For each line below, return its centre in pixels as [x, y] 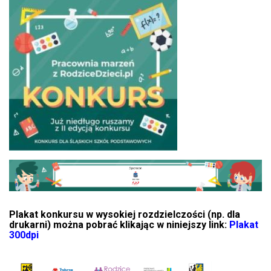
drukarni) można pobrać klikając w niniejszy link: [119, 224]
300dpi [24, 235]
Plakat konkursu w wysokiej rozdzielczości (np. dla [125, 214]
